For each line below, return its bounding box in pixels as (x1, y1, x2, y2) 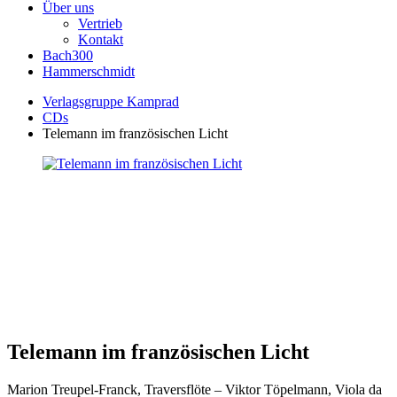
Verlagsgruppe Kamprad (43, 94, 179, 109)
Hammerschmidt (43, 64, 135, 79)
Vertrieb (78, 16, 122, 31)
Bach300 (43, 48, 93, 63)
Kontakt (78, 32, 123, 47)
